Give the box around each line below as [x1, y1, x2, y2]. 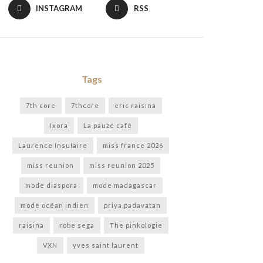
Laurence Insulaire [18, 141, 87, 149]
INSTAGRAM [36, 3, 83, 13]
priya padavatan [104, 201, 161, 209]
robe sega [59, 221, 95, 229]
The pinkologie [110, 221, 163, 229]
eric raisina [114, 101, 156, 109]
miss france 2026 [103, 141, 163, 149]
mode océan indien [21, 201, 89, 209]
